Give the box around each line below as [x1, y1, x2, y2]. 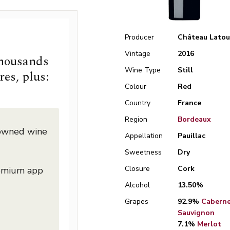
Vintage [125, 49, 151, 59]
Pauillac [177, 131, 205, 141]
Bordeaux [177, 114, 211, 124]
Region [125, 114, 148, 124]
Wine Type [125, 65, 161, 75]
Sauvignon [177, 208, 215, 218]
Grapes [125, 197, 149, 206]
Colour [125, 82, 147, 91]
